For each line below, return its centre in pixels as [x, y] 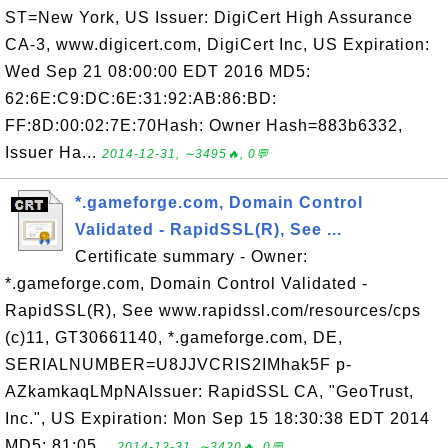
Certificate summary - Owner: [191, 256]
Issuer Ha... [53, 152]
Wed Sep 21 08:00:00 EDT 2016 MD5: [158, 71]
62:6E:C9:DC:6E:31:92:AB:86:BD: [141, 98]
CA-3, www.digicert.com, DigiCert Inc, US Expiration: [217, 44]
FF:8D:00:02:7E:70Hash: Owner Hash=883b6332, [204, 125]
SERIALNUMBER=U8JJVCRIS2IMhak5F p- [178, 364]
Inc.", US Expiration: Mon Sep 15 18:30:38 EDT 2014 [217, 418]
